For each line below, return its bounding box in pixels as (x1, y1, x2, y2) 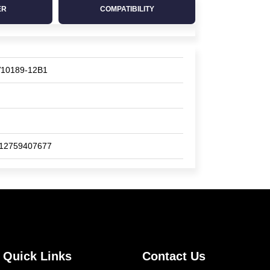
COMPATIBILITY (99, 5, 154, 13)
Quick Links (3, 250, 72, 263)
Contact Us (142, 250, 206, 263)
